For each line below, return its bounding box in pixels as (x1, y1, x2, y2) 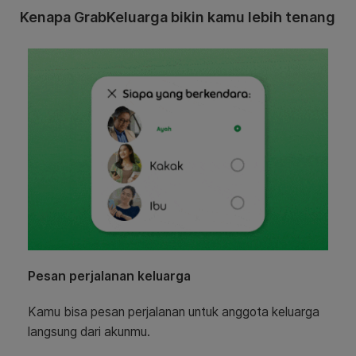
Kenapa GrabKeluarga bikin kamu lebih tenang (20, 8, 335, 25)
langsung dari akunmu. (28, 324, 150, 340)
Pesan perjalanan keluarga (28, 269, 191, 284)
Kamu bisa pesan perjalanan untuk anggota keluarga (28, 304, 319, 320)
